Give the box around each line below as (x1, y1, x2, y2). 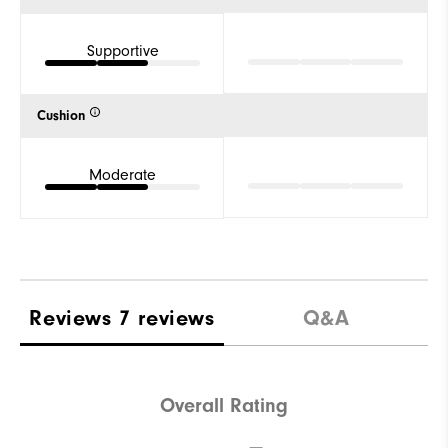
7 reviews (119, 304, 215, 331)
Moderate (89, 165, 156, 184)
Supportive (86, 41, 159, 60)
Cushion (37, 107, 85, 124)
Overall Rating (160, 394, 288, 418)
